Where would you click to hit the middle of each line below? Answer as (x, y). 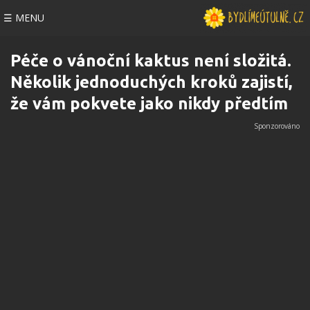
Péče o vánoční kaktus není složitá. (151, 61)
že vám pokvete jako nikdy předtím (149, 103)
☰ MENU (24, 18)
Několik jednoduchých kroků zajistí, (151, 82)
